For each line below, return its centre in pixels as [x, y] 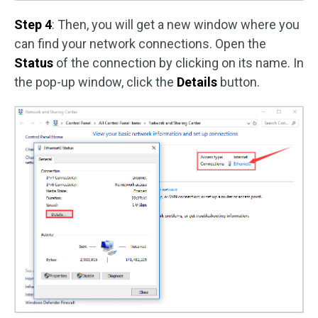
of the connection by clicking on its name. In [179, 63]
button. [238, 82]
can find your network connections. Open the [140, 44]
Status [34, 63]
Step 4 [33, 25]
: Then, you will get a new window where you [176, 25]
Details [197, 82]
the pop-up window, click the [95, 82]
